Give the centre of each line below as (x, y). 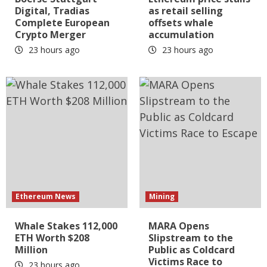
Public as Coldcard (192, 250)
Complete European (62, 23)
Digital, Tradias (52, 11)
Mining (162, 197)
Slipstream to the (191, 238)
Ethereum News (46, 197)
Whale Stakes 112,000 (66, 226)
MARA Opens (179, 226)
